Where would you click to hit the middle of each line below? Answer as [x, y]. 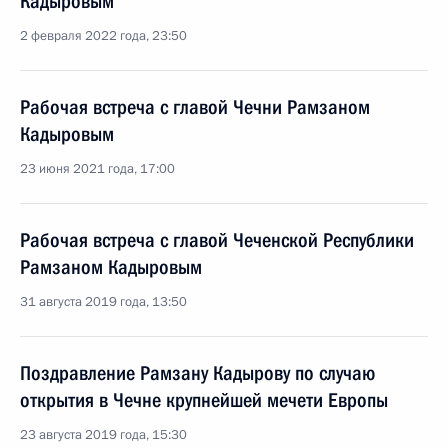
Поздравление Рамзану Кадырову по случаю [197, 373]
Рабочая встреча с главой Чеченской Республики [217, 240]
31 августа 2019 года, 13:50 [103, 302]
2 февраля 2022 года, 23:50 [103, 36]
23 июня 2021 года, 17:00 [97, 169]
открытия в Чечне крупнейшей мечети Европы [204, 400]
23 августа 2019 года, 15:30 [103, 435]
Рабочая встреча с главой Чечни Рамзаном [195, 107]
